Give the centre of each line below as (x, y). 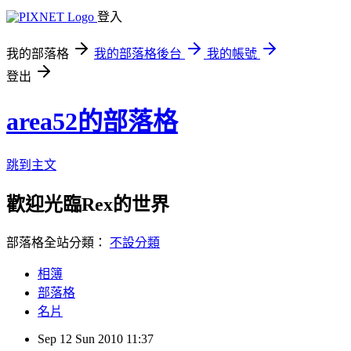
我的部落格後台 (138, 54)
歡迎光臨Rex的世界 (88, 204)
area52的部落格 (92, 122)
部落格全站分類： (58, 242)
